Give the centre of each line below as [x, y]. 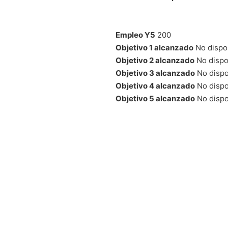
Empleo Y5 [135, 35]
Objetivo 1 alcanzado [154, 47]
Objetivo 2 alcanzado [155, 60]
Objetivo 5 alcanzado [155, 98]
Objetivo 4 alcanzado [155, 85]
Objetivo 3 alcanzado [155, 73]
